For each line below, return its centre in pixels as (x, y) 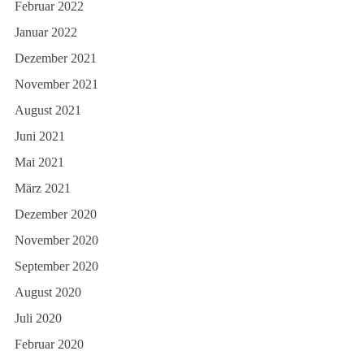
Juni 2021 (40, 136)
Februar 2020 (49, 344)
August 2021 (48, 110)
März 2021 (43, 188)
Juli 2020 (38, 318)
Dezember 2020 (56, 214)
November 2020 (56, 240)
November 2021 (56, 84)
